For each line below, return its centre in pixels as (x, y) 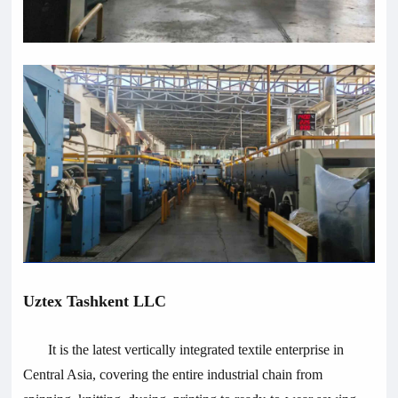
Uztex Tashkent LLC (95, 302)
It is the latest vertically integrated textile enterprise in (196, 350)
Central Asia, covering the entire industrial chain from (173, 375)
